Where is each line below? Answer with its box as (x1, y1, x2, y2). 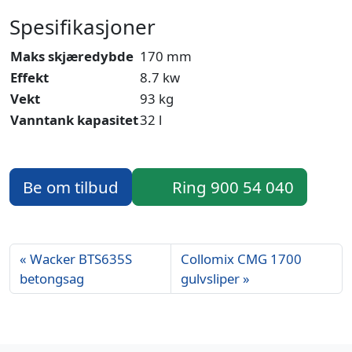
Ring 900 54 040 (171, 176, 294, 199)
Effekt (10, 68, 49, 87)
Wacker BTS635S (30, 250, 132, 269)
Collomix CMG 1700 (180, 250, 302, 269)
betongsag (20, 269, 84, 288)
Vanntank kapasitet (10, 111, 138, 130)
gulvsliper (180, 269, 240, 288)
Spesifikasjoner (9, 13, 156, 42)
